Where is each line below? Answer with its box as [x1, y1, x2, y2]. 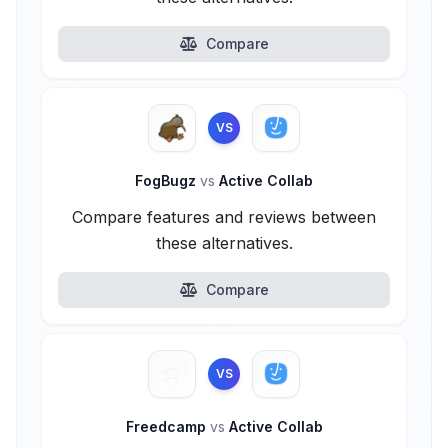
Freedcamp [125, 418, 210, 435]
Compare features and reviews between [72, 207, 376, 227]
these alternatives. [155, 233, 293, 253]
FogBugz [135, 172, 200, 189]
